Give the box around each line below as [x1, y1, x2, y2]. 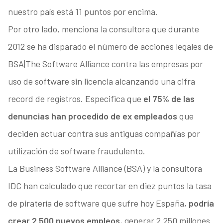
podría [188, 198, 214, 209]
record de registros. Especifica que [7, 93, 143, 105]
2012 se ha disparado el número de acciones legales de [7, 41, 213, 52]
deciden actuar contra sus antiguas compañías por [7, 128, 200, 139]
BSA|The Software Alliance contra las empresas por [7, 58, 203, 70]
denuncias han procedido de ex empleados [7, 111, 177, 122]
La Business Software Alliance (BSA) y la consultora [7, 163, 202, 174]
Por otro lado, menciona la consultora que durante [7, 23, 199, 35]
